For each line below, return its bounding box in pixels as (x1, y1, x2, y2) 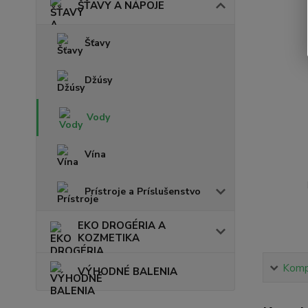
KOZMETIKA (78, 231, 140, 245)
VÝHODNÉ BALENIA (78, 265, 177, 278)
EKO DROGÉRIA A (78, 219, 166, 232)
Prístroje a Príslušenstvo (85, 185, 201, 198)
